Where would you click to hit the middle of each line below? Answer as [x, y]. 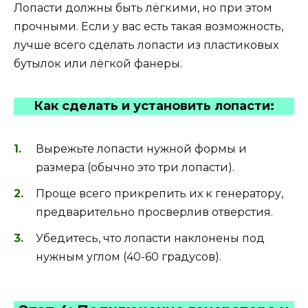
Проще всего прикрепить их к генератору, [159, 193]
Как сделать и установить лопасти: [154, 106]
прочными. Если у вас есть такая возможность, [148, 27]
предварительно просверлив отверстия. [154, 212]
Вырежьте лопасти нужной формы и [141, 148]
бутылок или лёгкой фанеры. [98, 64]
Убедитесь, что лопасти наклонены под [150, 238]
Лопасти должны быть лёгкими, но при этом [143, 8]
